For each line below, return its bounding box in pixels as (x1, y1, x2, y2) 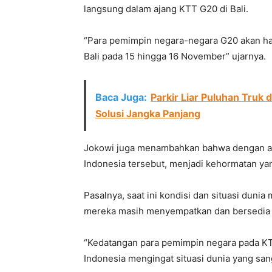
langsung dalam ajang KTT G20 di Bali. (84, 3, 248, 15)
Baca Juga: (95, 91, 147, 103)
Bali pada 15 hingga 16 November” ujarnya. (84, 50, 266, 62)
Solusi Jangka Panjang (95, 107, 200, 120)
